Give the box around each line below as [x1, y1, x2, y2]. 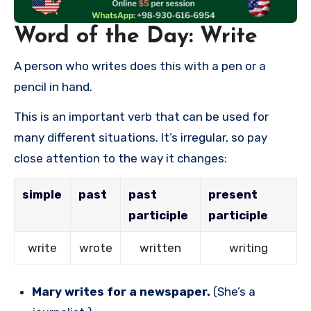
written [140, 241, 181, 255]
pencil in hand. [14, 80, 92, 94]
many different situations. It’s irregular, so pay [14, 131, 267, 145]
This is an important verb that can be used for [14, 110, 269, 124]
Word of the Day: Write [14, 25, 258, 48]
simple [22, 187, 62, 202]
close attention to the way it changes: [14, 151, 227, 166]
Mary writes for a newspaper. [32, 285, 210, 299]
